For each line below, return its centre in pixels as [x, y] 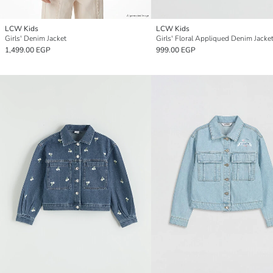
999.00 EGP [176, 50]
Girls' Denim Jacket [36, 39]
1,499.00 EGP [28, 50]
